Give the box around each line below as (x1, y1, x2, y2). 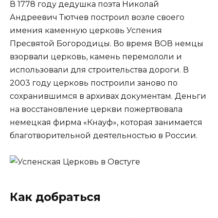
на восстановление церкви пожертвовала (10, 105, 182, 114)
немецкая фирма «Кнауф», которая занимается (10, 118, 202, 127)
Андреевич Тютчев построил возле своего (10, 13, 184, 22)
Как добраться (10, 190, 101, 204)
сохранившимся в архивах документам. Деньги (10, 91, 206, 101)
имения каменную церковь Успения (10, 26, 162, 36)
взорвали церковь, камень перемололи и (10, 52, 182, 62)
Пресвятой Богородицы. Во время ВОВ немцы (10, 39, 203, 49)
